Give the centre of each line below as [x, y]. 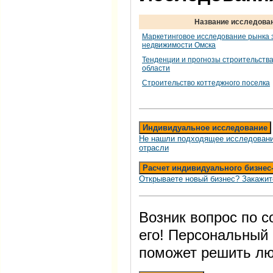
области [156, 68]
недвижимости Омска [179, 45]
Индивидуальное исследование [205, 127]
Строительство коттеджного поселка [206, 83]
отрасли [154, 147]
